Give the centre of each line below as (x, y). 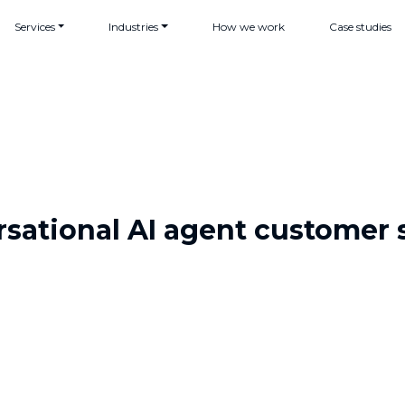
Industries (134, 27)
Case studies (360, 27)
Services (35, 27)
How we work (248, 27)
